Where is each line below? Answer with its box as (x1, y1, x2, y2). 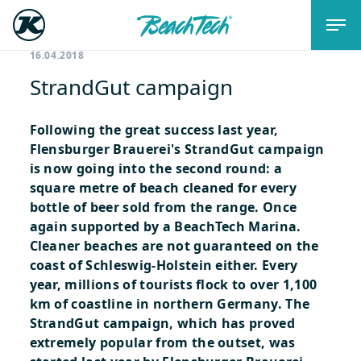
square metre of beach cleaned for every (29, 179, 297, 197)
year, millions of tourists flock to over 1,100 (29, 276, 317, 293)
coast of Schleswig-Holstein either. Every (29, 256, 298, 274)
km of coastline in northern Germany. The (29, 295, 310, 313)
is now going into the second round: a (29, 160, 283, 177)
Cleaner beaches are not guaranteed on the (29, 237, 319, 255)
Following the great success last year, (29, 121, 279, 139)
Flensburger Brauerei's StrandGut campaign (29, 140, 325, 158)
